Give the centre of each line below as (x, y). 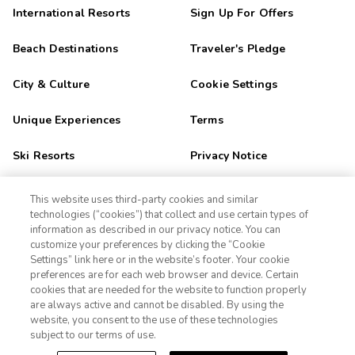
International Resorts (71, 13)
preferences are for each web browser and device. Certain (165, 275)
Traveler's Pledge (238, 48)
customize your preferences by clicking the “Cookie (148, 245)
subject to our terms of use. (94, 335)
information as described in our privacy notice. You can (156, 230)
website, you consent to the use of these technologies (155, 320)
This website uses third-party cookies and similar (145, 200)
